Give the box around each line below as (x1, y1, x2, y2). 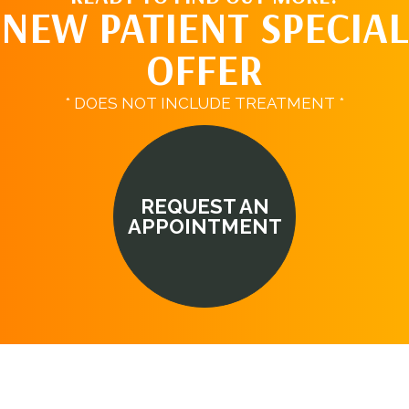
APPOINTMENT (127, 214, 282, 238)
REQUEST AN (140, 194, 269, 218)
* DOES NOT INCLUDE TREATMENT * (65, 93, 344, 112)
